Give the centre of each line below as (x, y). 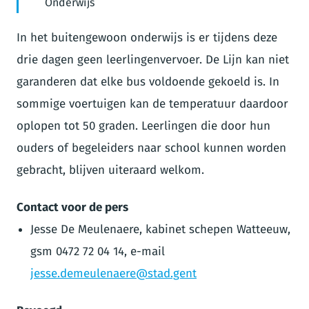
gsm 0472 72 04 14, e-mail (98, 251)
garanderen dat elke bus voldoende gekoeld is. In (148, 81)
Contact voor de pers (72, 207)
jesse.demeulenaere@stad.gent (113, 273)
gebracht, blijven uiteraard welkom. (110, 170)
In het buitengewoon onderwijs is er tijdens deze (147, 37)
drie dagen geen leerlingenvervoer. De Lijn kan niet (153, 59)
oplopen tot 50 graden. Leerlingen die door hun (143, 126)
